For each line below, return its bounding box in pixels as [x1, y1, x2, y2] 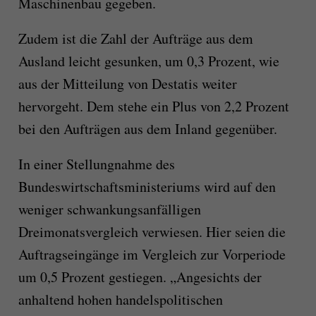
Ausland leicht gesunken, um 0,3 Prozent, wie [18, 51, 279, 71]
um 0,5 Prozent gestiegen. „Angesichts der [18, 267, 262, 287]
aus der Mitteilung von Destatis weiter [18, 74, 237, 94]
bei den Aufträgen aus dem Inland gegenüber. [18, 119, 277, 139]
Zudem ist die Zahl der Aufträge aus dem [18, 29, 253, 49]
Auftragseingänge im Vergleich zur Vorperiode [18, 245, 286, 265]
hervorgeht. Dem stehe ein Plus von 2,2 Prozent [18, 97, 289, 116]
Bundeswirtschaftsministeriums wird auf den [18, 177, 276, 197]
